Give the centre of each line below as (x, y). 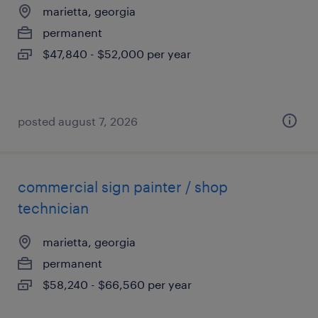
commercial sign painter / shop (123, 187)
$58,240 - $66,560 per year (117, 284)
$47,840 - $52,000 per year (117, 54)
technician (53, 208)
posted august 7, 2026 (78, 121)
